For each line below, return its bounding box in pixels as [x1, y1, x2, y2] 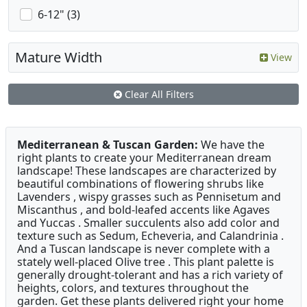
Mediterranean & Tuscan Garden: [17, 137, 198, 153]
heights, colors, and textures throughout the [17, 280, 249, 296]
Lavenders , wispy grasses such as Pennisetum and [17, 189, 281, 205]
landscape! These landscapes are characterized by [17, 163, 276, 179]
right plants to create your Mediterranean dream [17, 150, 271, 166]
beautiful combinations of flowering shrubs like [17, 176, 264, 192]
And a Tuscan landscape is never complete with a [17, 241, 270, 257]
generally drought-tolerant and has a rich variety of [17, 267, 283, 283]
